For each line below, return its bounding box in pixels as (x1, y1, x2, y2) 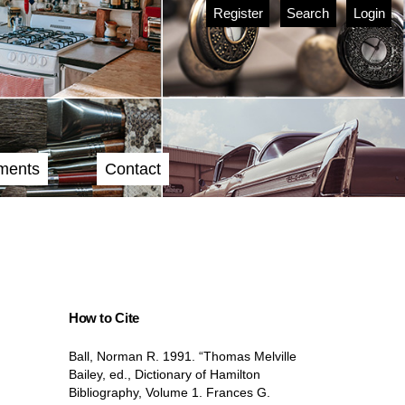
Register (212, 5, 263, 21)
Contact (105, 159, 162, 178)
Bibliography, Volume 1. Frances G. (68, 386, 270, 400)
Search (287, 5, 329, 21)
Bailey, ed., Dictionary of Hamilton (68, 368, 260, 382)
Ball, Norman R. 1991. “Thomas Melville (68, 350, 297, 364)
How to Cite (68, 310, 139, 326)
